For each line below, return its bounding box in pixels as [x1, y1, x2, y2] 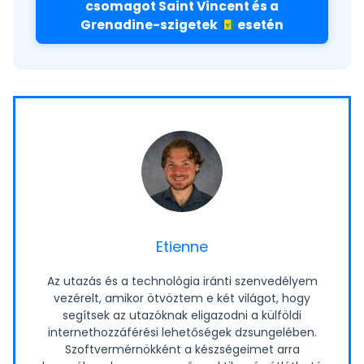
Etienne [156, 236, 208, 258]
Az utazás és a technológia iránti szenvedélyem [46, 273, 318, 290]
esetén [234, 16, 284, 34]
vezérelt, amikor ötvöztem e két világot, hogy [54, 290, 310, 307]
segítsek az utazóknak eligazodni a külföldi [63, 307, 301, 324]
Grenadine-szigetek [80, 16, 221, 34]
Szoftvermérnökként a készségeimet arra [64, 341, 300, 358]
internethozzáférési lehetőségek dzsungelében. [47, 324, 317, 341]
